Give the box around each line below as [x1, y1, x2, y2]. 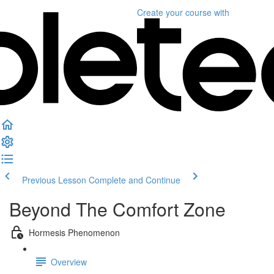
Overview [51, 255, 87, 268]
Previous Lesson [22, 174, 86, 186]
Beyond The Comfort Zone [9, 196, 226, 222]
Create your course [137, 6, 212, 18]
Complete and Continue [89, 174, 180, 186]
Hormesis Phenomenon [29, 226, 120, 239]
